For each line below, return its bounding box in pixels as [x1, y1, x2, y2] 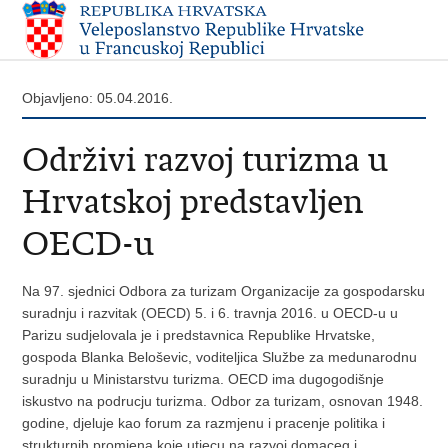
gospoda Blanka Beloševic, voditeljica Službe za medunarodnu [22, 348, 418, 365]
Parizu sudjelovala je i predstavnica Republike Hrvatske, [22, 326, 376, 343]
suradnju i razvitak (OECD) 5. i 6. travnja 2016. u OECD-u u [22, 304, 399, 321]
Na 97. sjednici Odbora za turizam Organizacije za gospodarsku [22, 282, 426, 299]
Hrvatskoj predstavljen [22, 180, 364, 222]
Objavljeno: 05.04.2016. [22, 89, 174, 106]
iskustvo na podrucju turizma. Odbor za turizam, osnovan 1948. [22, 392, 424, 409]
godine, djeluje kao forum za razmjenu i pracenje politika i [22, 414, 386, 431]
